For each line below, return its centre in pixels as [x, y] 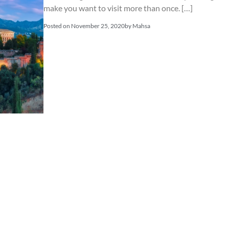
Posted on [56, 26]
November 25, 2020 [98, 26]
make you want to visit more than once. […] [118, 8]
